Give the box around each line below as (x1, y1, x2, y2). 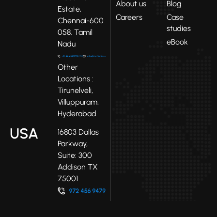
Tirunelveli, (58, 85, 93, 95)
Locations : (58, 74, 94, 83)
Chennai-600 (58, 15, 104, 25)
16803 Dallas (58, 127, 99, 137)
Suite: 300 (58, 151, 93, 160)
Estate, (58, 4, 82, 14)
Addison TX (58, 162, 98, 172)
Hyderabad (58, 108, 97, 118)
